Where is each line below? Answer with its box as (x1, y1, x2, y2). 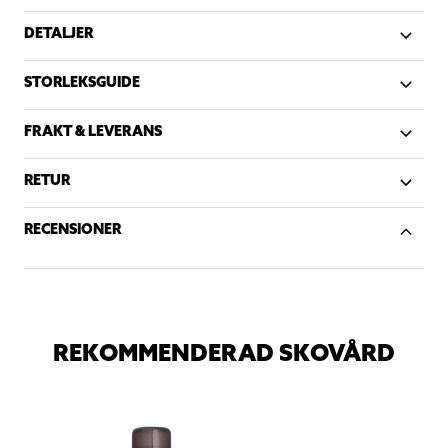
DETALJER (24, 24, 93, 43)
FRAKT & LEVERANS (24, 122, 162, 141)
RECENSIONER (24, 220, 121, 239)
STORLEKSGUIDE (24, 73, 140, 92)
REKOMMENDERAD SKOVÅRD (53, 337, 395, 368)
